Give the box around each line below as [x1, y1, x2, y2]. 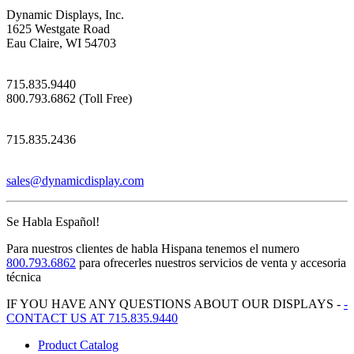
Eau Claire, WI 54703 [6, 36, 116, 51]
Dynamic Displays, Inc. [6, 8, 124, 22]
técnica [6, 270, 41, 284]
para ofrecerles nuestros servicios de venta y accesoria [76, 256, 346, 270]
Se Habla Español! [6, 215, 100, 229]
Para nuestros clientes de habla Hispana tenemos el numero [6, 242, 299, 256]
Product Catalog [38, 338, 119, 352]
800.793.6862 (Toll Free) [6, 92, 132, 106]
